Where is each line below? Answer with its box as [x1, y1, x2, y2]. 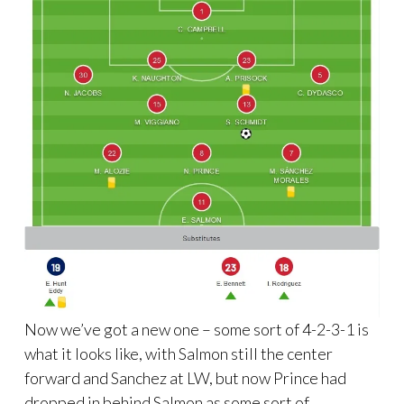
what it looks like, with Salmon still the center [24, 343, 333, 363]
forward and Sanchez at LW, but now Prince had [24, 367, 346, 388]
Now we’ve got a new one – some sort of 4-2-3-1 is [24, 318, 369, 339]
